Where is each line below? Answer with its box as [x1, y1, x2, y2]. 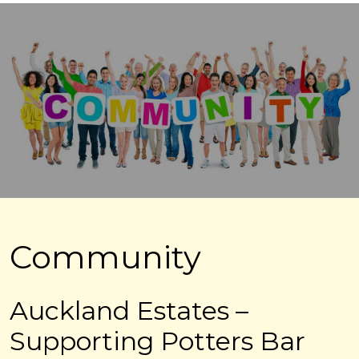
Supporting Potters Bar [10, 325, 305, 357]
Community [10, 236, 201, 276]
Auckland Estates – [10, 294, 248, 326]
